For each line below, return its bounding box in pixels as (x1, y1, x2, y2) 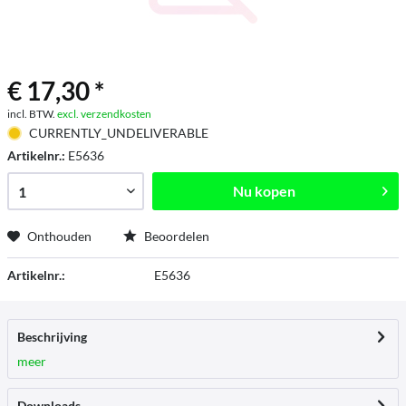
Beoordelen (141, 228, 209, 244)
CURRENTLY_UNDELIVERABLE (28, 125, 208, 140)
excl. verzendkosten (57, 107, 151, 121)
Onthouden (27, 228, 92, 244)
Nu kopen (233, 182, 296, 199)
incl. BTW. (7, 107, 57, 121)
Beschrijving (17, 329, 87, 344)
